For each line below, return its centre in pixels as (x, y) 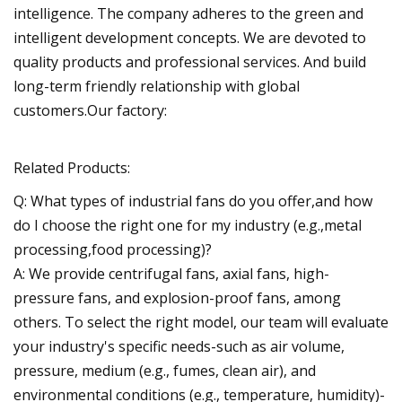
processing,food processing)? (113, 249)
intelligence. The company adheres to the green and (188, 13)
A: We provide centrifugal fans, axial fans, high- (171, 273)
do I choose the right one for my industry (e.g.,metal (188, 225)
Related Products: (72, 167)
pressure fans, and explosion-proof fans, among (177, 297)
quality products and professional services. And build (190, 61)
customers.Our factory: (90, 110)
